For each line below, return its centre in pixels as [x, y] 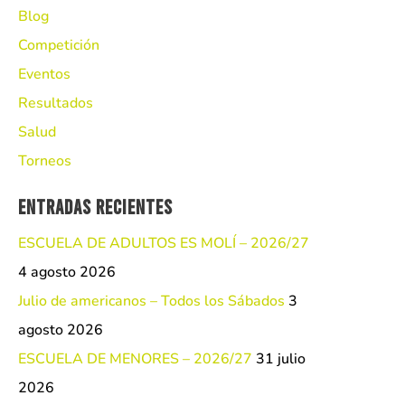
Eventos [44, 75]
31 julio [281, 359]
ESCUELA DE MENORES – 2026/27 [135, 359]
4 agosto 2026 [67, 273]
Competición [59, 46]
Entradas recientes [95, 207]
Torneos [45, 161]
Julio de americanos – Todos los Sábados [151, 301]
